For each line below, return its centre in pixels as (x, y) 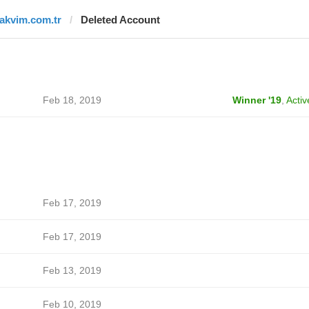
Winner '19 (257, 100)
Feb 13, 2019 (72, 270)
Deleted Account (120, 20)
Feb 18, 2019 (72, 100)
